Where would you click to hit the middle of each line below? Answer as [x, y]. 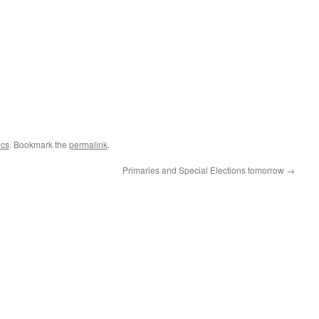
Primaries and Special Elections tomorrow [204, 170]
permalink [88, 144]
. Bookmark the [39, 144]
